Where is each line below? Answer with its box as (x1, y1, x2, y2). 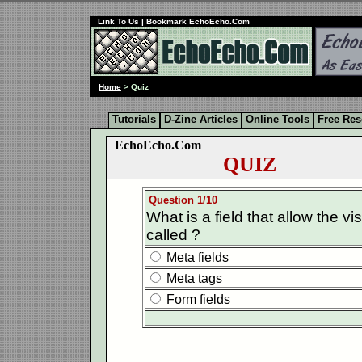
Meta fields (163, 250, 229, 264)
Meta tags (163, 271, 222, 285)
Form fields (163, 293, 230, 306)
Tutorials (109, 113, 159, 125)
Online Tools (242, 113, 313, 125)
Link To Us (98, 17, 139, 26)
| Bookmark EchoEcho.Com (139, 17, 250, 26)
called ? (146, 226, 200, 243)
